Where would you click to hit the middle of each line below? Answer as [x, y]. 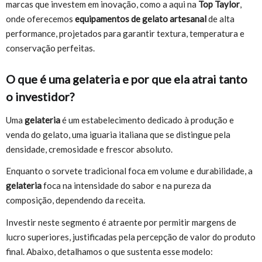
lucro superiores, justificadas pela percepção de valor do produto [131, 237]
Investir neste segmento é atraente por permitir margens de [121, 222]
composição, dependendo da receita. [75, 200]
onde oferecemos [40, 19]
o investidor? [40, 97]
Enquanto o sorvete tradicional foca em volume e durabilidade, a [129, 171]
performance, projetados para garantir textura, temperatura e [125, 34]
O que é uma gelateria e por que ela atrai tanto [127, 79]
